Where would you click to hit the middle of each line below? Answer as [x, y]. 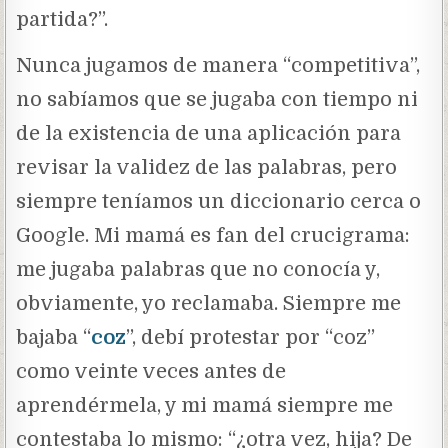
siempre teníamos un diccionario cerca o [219, 201]
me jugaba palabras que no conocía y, [198, 269]
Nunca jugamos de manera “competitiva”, [218, 65]
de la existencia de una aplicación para [209, 133]
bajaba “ [54, 337]
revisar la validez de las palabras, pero [207, 167]
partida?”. [62, 19]
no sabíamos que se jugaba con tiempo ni [217, 99]
